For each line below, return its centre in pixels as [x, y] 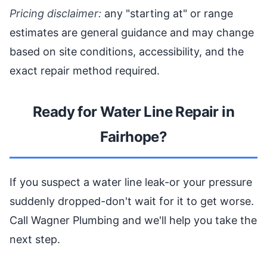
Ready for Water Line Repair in [133, 111]
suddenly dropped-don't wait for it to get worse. [132, 201]
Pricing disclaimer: [55, 13]
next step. [35, 239]
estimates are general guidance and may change [132, 32]
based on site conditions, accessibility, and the [127, 51]
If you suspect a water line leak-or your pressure [131, 182]
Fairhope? [133, 136]
